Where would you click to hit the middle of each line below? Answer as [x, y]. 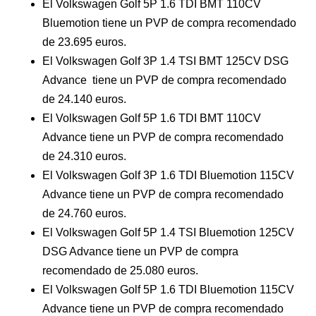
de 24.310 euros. [84, 156]
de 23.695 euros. [84, 42]
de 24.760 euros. [84, 213]
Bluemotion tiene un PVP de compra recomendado [169, 23]
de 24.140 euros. [84, 99]
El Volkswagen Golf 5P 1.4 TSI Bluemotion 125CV [168, 232]
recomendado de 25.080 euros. [120, 271]
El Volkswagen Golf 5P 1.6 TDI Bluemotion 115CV [168, 290]
